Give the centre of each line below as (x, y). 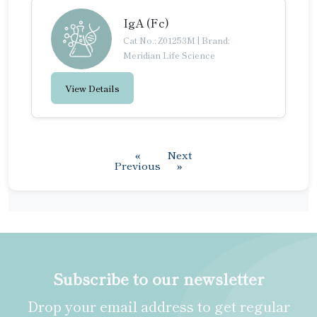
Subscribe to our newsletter (158, 278)
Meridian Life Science (169, 54)
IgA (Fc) (146, 22)
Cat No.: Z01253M (160, 40)
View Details (93, 88)
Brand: (215, 40)
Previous (137, 165)
